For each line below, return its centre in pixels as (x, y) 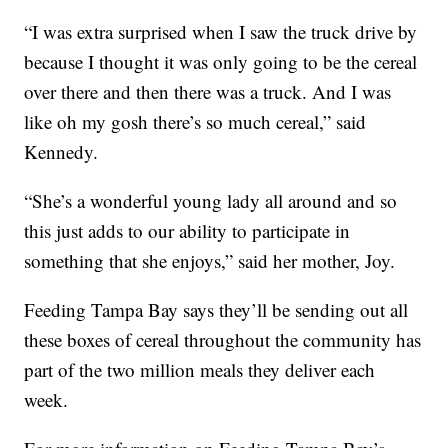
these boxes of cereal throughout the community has (223, 340)
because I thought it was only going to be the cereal (221, 62)
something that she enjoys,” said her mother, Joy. (210, 261)
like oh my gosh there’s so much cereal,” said (195, 122)
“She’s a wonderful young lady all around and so (211, 201)
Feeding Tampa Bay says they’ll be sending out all (216, 310)
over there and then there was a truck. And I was (208, 92)
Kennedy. (61, 152)
